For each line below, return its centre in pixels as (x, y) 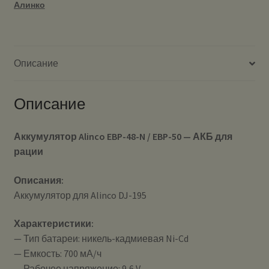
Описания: (38, 180)
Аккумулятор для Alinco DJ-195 (80, 195)
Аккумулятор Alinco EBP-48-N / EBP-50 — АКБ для (123, 136)
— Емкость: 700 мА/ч (57, 254)
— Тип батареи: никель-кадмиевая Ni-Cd (101, 239)
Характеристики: (53, 224)
